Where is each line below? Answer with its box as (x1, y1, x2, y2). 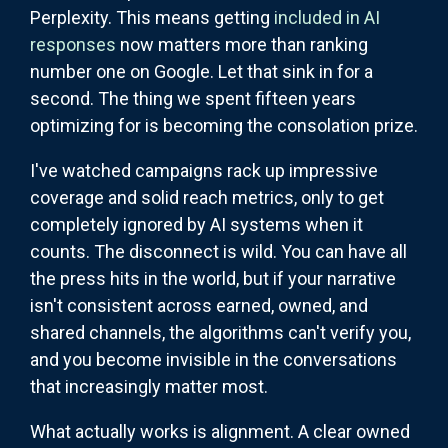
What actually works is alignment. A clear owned (30, 420, 410, 442)
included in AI (274, 6, 380, 28)
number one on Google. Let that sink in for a (30, 60, 373, 82)
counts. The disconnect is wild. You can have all (30, 240, 407, 262)
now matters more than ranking (116, 33, 368, 55)
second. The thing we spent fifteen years (30, 87, 356, 109)
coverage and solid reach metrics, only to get (30, 186, 384, 208)
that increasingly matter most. (30, 375, 268, 397)
